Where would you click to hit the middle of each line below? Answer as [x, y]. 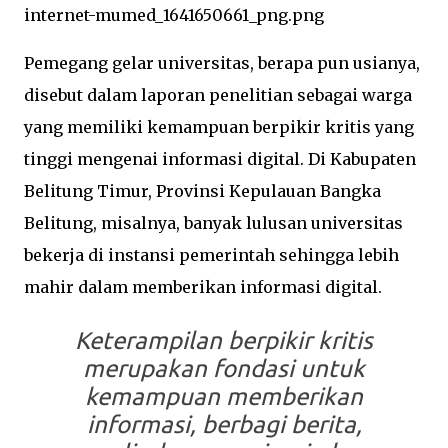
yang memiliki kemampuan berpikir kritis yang [219, 127]
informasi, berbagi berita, [224, 424]
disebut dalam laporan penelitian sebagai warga [218, 95]
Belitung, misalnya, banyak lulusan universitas [213, 223]
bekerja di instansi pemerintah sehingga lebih [211, 255]
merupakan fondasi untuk [224, 368]
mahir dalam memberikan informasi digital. [203, 287]
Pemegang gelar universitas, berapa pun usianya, [222, 63]
